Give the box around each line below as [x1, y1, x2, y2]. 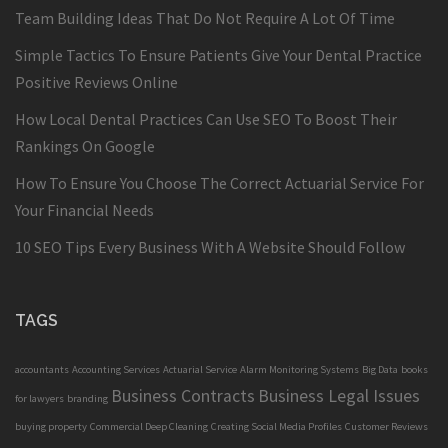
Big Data [362, 363, 398, 377]
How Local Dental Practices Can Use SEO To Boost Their [15, 109, 397, 130]
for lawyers [15, 392, 64, 406]
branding [67, 392, 108, 406]
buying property [15, 420, 87, 434]
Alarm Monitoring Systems [240, 363, 359, 377]
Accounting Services [72, 363, 160, 377]
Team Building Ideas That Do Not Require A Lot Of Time [15, 8, 395, 29]
